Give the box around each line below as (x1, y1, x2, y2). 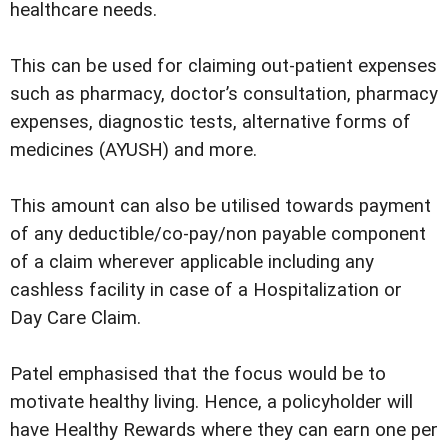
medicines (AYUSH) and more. (10, 138, 257, 161)
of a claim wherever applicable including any (10, 250, 374, 273)
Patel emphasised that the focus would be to (10, 362, 386, 385)
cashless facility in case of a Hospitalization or (10, 278, 402, 301)
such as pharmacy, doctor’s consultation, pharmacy (10, 82, 438, 105)
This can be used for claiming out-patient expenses (10, 54, 437, 77)
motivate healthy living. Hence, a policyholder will (10, 390, 413, 413)
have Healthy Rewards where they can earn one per (10, 418, 438, 441)
